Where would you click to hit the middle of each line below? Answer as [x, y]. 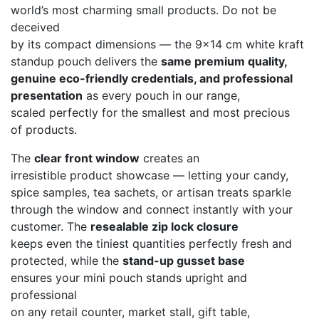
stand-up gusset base [184, 261]
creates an [169, 158]
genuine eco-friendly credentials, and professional [152, 78]
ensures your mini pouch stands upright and [129, 278]
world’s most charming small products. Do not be [143, 10]
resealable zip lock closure [164, 226]
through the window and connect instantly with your [152, 209]
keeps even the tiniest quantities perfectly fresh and [151, 244]
